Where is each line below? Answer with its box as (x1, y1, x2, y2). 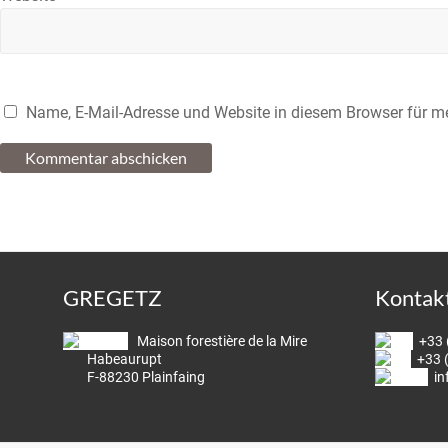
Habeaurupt (63, 351, 162, 368)
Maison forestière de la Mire (128, 333, 307, 350)
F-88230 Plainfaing (63, 369, 205, 386)
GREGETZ (63, 284, 162, 312)
